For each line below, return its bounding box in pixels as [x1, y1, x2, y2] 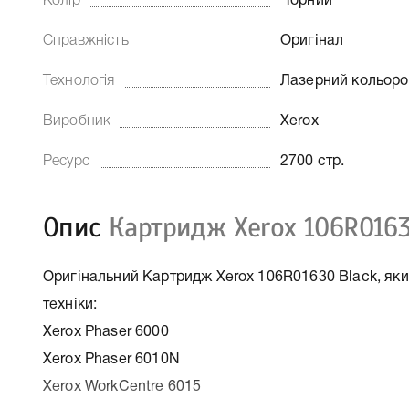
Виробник [43, 115, 111, 128]
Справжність [43, 35, 129, 47]
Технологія [43, 75, 115, 88]
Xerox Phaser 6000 [43, 326, 169, 339]
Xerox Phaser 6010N [43, 353, 180, 366]
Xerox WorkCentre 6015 [43, 381, 202, 393]
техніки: [43, 299, 98, 311]
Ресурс [43, 155, 89, 168]
